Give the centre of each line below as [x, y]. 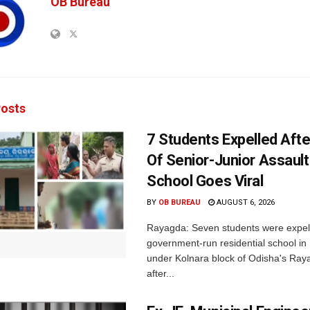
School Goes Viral [205, 181]
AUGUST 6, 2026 [245, 203]
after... [161, 274]
